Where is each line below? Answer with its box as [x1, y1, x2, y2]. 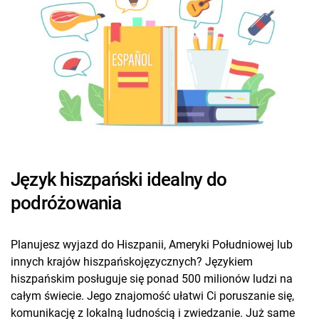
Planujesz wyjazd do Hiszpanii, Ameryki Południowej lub [11, 237, 293, 251]
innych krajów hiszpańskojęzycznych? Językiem [11, 254, 253, 268]
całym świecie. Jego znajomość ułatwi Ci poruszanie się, [11, 288, 294, 303]
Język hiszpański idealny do [11, 168, 226, 190]
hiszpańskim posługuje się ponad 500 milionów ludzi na [11, 271, 293, 286]
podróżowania [11, 192, 122, 214]
